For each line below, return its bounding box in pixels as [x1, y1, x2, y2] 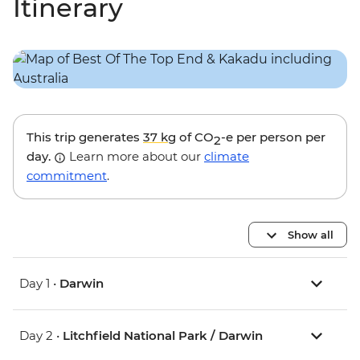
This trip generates [27, 129, 143, 145]
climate [204, 149, 249, 165]
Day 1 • [19, 276, 59, 292]
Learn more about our [66, 149, 204, 165]
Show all [288, 227, 333, 241]
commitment [27, 168, 107, 184]
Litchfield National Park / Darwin [63, 328, 263, 344]
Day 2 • [19, 328, 63, 344]
